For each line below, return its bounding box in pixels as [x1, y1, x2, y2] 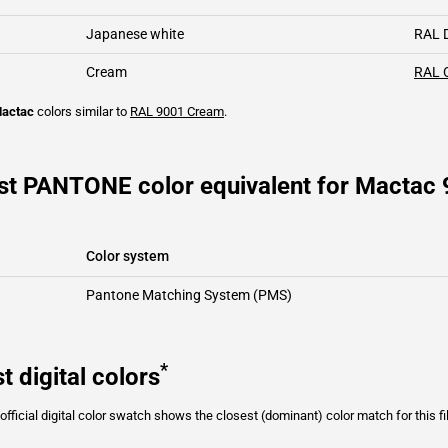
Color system [86, 248, 169, 264]
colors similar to [34, 104, 130, 119]
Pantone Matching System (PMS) [86, 287, 292, 303]
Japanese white [86, 26, 184, 42]
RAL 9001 [130, 104, 184, 119]
